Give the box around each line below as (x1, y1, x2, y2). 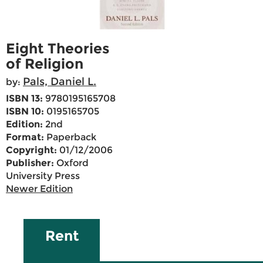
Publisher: (6, 157, 54, 169)
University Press (6, 170, 80, 182)
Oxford (54, 157, 89, 169)
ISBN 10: (6, 106, 44, 117)
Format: (6, 131, 44, 143)
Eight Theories (6, 40, 109, 58)
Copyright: (6, 144, 57, 156)
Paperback (44, 131, 96, 143)
